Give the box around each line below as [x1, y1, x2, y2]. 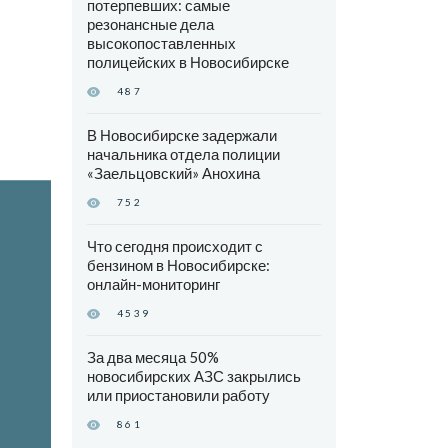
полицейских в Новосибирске [86, 53, 289, 72]
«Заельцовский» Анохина [86, 164, 260, 183]
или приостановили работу [86, 386, 270, 405]
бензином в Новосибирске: [86, 256, 270, 275]
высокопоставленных [86, 34, 236, 53]
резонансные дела [86, 15, 214, 34]
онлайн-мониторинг [86, 275, 220, 294]
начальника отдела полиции [86, 145, 280, 164]
